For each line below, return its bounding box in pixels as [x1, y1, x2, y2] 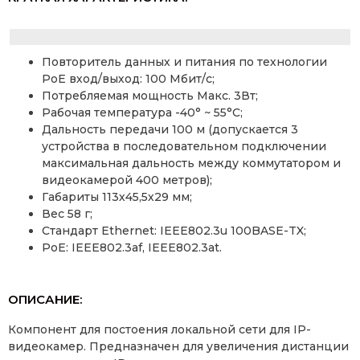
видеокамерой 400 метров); [42, 173, 212, 188]
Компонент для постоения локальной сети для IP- [8, 322, 311, 337]
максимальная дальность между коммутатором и [42, 156, 341, 171]
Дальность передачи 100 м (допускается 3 [42, 122, 298, 137]
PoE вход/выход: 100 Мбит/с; [42, 72, 215, 87]
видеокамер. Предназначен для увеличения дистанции [8, 339, 349, 354]
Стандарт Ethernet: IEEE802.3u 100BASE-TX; [42, 223, 306, 239]
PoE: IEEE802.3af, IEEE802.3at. [42, 240, 222, 256]
